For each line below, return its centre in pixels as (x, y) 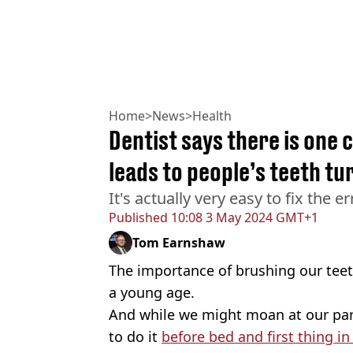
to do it (135, 337)
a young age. (152, 293)
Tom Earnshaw (179, 243)
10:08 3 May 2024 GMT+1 (243, 218)
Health (212, 116)
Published (138, 218)
